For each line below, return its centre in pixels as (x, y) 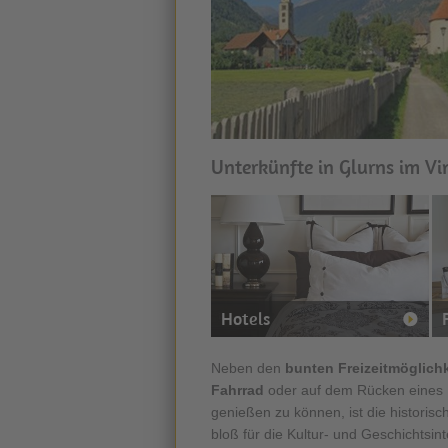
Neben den (248, 367)
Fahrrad (237, 389)
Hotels (245, 318)
